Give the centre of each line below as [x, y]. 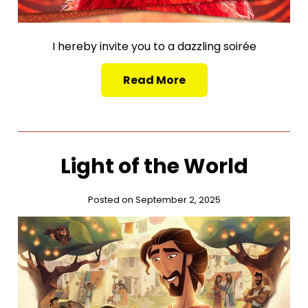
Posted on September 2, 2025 [154, 200]
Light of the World [154, 167]
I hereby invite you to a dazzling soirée [154, 47]
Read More [154, 80]
